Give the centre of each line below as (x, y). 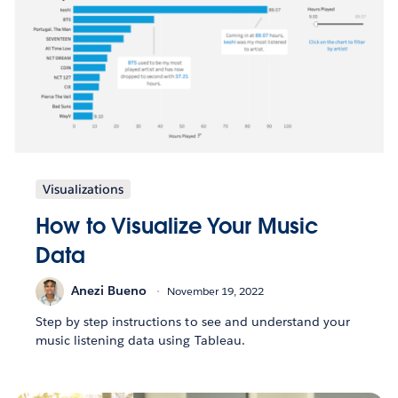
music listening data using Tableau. (140, 340)
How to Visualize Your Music (177, 226)
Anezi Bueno (109, 291)
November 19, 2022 (215, 291)
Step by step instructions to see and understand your (193, 321)
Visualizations (83, 189)
